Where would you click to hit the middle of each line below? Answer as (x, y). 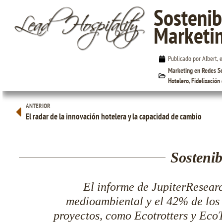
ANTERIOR (38, 106)
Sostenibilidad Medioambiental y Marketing (80, 57)
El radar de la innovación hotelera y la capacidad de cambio (114, 116)
